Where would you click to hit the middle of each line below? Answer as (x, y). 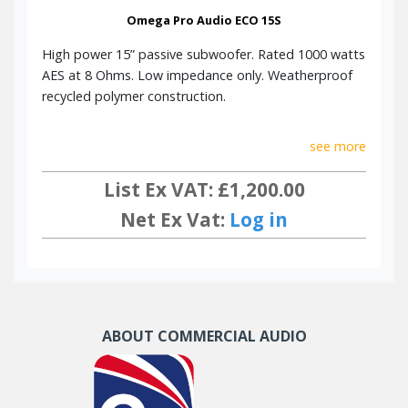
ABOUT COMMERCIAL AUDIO (204, 337)
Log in (259, 220)
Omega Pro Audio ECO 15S (204, 20)
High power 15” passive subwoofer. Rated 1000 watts (204, 54)
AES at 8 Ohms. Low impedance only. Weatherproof (197, 75)
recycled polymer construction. (134, 96)
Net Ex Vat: (175, 220)
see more (338, 146)
